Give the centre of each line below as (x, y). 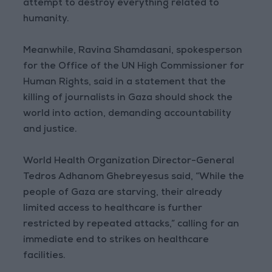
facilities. (45, 257)
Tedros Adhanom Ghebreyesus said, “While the (134, 178)
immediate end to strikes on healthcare (116, 241)
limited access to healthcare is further (113, 209)
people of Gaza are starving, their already (123, 193)
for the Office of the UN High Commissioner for (134, 67)
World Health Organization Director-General (129, 162)
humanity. (46, 20)
